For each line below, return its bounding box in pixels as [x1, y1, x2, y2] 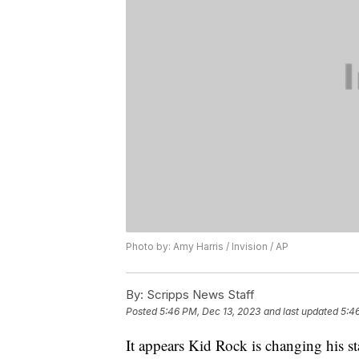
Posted [126, 305, 159, 318]
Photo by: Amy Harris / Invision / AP [126, 240, 288, 253]
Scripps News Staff [143, 287, 255, 303]
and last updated [264, 305, 338, 318]
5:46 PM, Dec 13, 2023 [159, 305, 260, 318]
